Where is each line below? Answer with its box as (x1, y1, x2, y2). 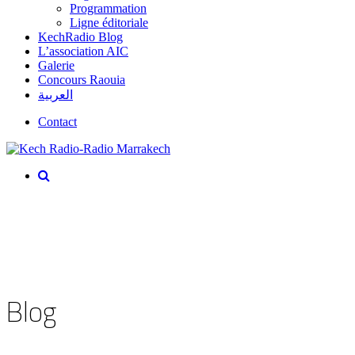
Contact (38, 115, 77, 128)
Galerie (38, 59, 74, 72)
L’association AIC (38, 44, 128, 58)
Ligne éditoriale (70, 16, 148, 29)
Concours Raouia (38, 73, 125, 86)
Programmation (70, 2, 147, 15)
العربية (38, 88, 73, 101)
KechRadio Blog (38, 30, 123, 44)
